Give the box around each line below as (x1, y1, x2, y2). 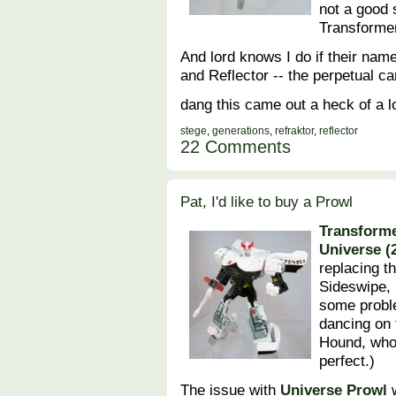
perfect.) (319, 352, 385, 370)
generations (212, 125, 270, 138)
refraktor (275, 125, 314, 138)
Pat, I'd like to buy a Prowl (180, 193, 353, 211)
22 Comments (180, 137, 291, 157)
